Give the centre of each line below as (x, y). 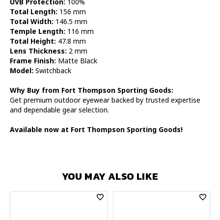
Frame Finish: (33, 61)
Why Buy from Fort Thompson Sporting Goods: (92, 90)
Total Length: (34, 12)
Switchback (52, 70)
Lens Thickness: (38, 51)
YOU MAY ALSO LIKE (110, 176)
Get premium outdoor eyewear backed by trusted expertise (105, 100)
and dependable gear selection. (59, 110)
